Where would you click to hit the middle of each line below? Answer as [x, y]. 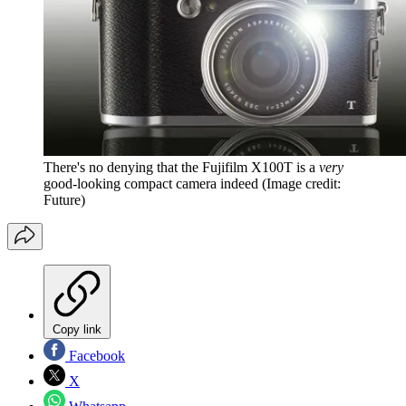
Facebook [95, 356]
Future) [64, 200]
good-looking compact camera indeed [151, 184]
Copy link [77, 330]
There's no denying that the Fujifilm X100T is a [181, 168]
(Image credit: [301, 184]
